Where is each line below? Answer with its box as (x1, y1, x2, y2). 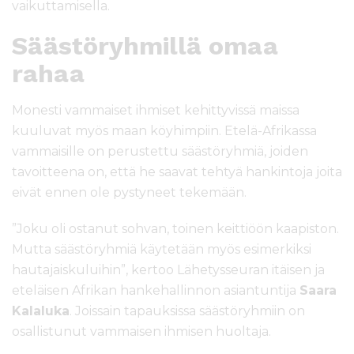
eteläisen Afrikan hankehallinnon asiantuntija (12, 283, 299, 299)
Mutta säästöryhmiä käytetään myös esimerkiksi (12, 242, 311, 258)
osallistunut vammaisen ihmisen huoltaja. (12, 324, 271, 340)
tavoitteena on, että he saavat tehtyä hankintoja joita (12, 164, 342, 180)
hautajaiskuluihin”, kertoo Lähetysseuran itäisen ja (12, 262, 325, 278)
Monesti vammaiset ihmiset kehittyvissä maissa (12, 103, 299, 119)
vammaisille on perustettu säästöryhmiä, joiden (12, 144, 308, 160)
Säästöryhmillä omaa (12, 31, 278, 62)
